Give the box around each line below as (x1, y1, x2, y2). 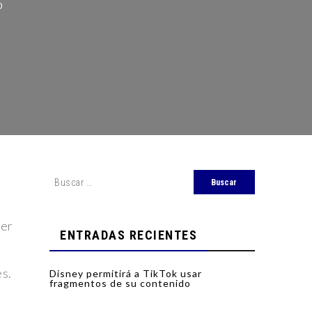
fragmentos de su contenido (49, 277, 191, 290)
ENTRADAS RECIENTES (60, 228, 197, 243)
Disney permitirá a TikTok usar (49, 267, 202, 280)
